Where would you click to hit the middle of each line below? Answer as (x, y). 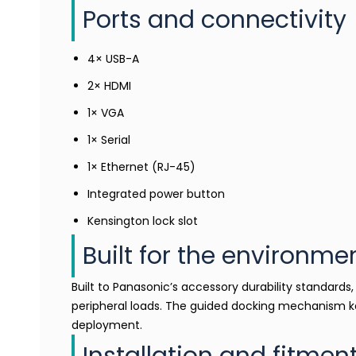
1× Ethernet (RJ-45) (141, 167)
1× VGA (106, 113)
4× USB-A (113, 59)
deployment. (107, 325)
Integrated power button (156, 194)
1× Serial (109, 140)
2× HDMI (109, 86)
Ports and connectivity (215, 20)
